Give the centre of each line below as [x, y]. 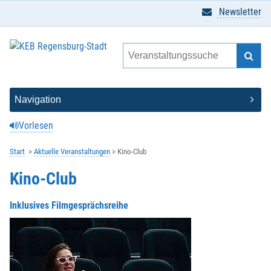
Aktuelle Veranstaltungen [72, 152]
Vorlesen [36, 126]
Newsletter [239, 12]
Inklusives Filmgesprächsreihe [69, 205]
